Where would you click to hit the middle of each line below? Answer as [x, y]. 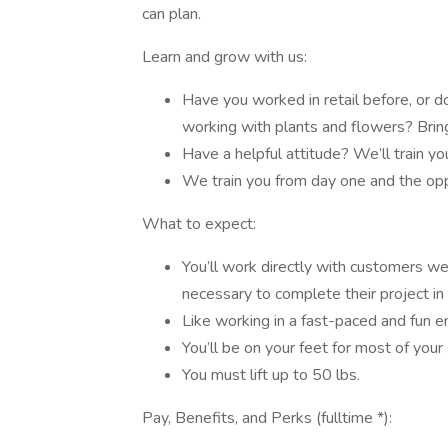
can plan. [171, 14]
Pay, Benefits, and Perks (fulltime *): [267, 418]
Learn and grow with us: [224, 57]
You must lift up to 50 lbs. [271, 375]
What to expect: [199, 224]
